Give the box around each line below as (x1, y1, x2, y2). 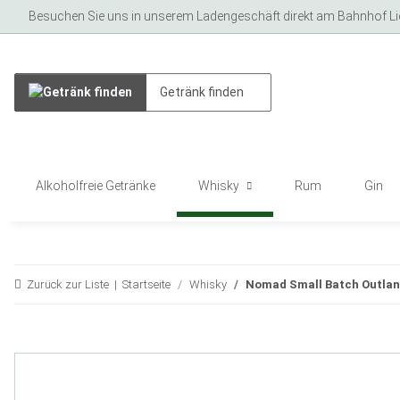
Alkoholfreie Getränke (36, 179, 155, 193)
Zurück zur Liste (27, 278, 109, 291)
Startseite (122, 278, 171, 291)
